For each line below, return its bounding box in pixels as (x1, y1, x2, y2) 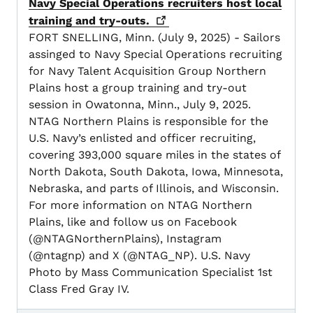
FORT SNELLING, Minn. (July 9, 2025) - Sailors (29, 31, 280, 45)
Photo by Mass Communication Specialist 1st (29, 265, 272, 279)
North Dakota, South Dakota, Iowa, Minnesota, (29, 165, 283, 179)
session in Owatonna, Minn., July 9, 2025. (29, 98, 251, 112)
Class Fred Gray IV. (29, 282, 129, 296)
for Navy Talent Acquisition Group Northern (29, 64, 266, 78)
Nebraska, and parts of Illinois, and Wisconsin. (29, 182, 279, 196)
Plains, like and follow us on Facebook (29, 215, 237, 229)
